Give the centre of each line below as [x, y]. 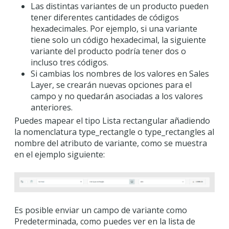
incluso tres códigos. [70, 63]
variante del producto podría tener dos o [108, 51]
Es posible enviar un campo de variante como [101, 210]
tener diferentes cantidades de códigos [105, 18]
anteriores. [52, 108]
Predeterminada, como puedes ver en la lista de [105, 222]
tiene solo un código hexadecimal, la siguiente [118, 40]
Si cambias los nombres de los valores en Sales [120, 74]
